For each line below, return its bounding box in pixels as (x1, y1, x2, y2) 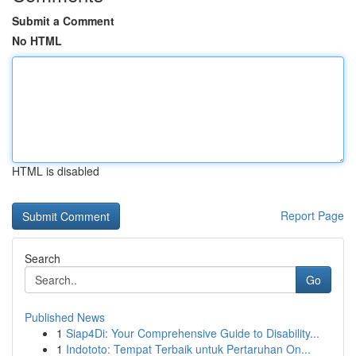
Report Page (281, 207, 344, 223)
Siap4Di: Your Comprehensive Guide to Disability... (66, 325, 319, 341)
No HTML (12, 33, 62, 48)
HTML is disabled (12, 163, 99, 179)
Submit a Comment (12, 13, 114, 29)
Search (25, 250, 60, 266)
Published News (25, 309, 105, 325)
